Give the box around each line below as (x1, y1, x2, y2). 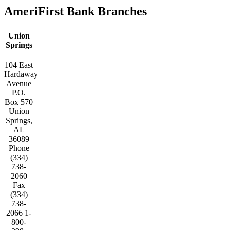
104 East (5, 60, 33, 69)
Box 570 (5, 97, 33, 106)
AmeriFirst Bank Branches (4, 5, 147, 18)
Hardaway (4, 69, 38, 79)
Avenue (6, 79, 32, 88)
